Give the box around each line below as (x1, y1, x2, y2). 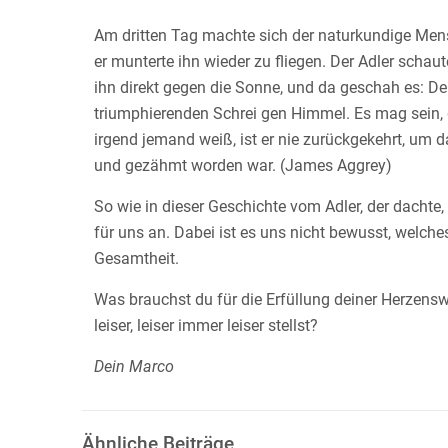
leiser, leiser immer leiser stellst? (93, 316, 322, 336)
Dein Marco (93, 357, 174, 377)
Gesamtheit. (93, 249, 183, 269)
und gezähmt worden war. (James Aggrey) (93, 156, 392, 176)
